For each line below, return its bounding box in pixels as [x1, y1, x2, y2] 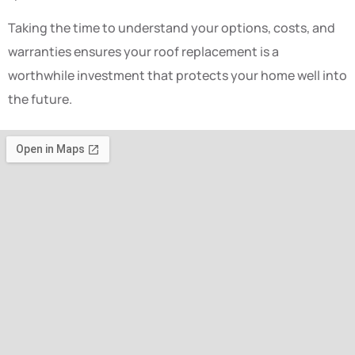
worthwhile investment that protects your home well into [8, 66, 347, 84]
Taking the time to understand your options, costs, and [8, 18, 335, 36]
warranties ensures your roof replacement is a [8, 42, 279, 60]
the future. [8, 90, 72, 108]
